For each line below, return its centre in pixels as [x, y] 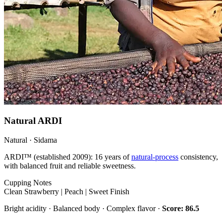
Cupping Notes [28, 183]
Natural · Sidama [30, 140]
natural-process [155, 157]
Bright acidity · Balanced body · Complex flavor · [83, 209]
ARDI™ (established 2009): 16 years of [68, 157]
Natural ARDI [33, 121]
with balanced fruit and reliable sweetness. [70, 166]
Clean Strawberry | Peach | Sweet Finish [67, 192]
